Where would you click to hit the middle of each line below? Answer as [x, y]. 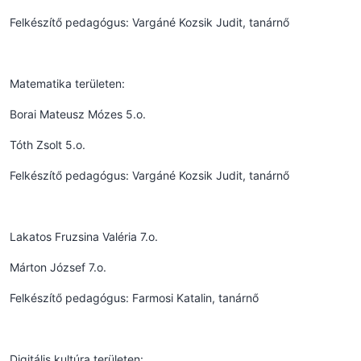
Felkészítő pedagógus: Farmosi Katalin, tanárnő [134, 297]
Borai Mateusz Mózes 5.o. [78, 114]
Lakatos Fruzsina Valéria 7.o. [84, 236]
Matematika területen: [67, 83]
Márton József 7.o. [58, 267]
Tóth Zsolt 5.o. [48, 144]
